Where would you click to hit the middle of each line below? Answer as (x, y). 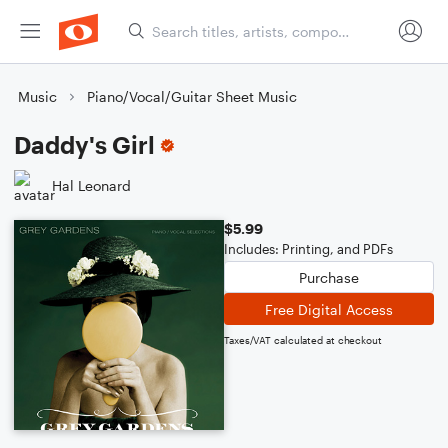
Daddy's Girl (84, 144)
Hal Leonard (91, 185)
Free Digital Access (329, 309)
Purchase (329, 277)
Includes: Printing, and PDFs (308, 249)
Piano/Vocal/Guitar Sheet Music (192, 96)
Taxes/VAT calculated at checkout (303, 340)
